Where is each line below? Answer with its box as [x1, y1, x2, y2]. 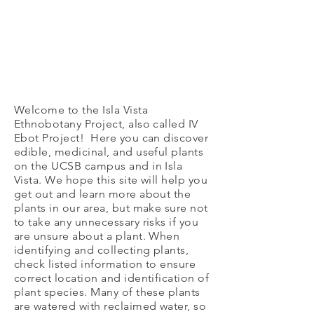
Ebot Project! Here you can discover [14, 131, 209, 144]
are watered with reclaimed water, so [14, 299, 207, 313]
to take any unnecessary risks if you [14, 215, 199, 228]
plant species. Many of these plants [14, 285, 200, 299]
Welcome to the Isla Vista [14, 103, 148, 116]
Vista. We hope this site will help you [14, 173, 208, 186]
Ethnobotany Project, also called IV [14, 117, 198, 130]
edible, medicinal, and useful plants [14, 145, 204, 158]
